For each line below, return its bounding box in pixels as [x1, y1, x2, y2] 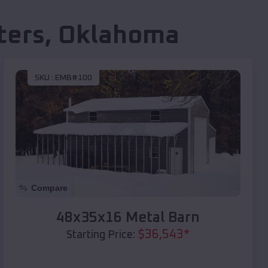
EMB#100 [55, 74, 92, 83]
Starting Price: [66, 229, 135, 240]
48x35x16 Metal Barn [56, 210, 200, 225]
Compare [31, 182, 68, 193]
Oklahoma [57, 23, 179, 49]
